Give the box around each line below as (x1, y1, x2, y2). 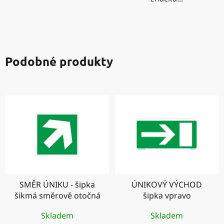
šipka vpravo (142, 189, 191, 201)
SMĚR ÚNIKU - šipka (19, 178, 95, 190)
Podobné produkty (5, 53, 113, 69)
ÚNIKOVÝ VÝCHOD (131, 178, 202, 190)
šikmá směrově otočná (14, 189, 100, 201)
